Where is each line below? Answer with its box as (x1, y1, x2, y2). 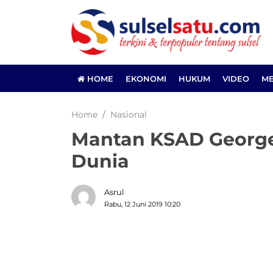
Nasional (110, 108, 147, 120)
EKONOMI (126, 73, 166, 83)
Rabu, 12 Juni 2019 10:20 (104, 199, 180, 208)
